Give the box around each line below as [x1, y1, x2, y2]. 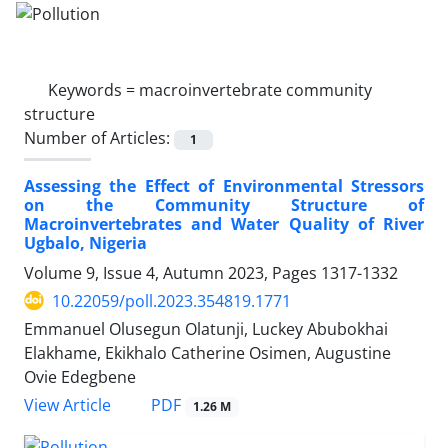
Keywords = [48, 78, 139, 101]
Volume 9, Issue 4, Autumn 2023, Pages [24, 261, 321, 284]
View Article [24, 394, 111, 416]
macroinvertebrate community [139, 78, 372, 101]
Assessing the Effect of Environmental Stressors [24, 174, 424, 197]
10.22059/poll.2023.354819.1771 [52, 289, 291, 312]
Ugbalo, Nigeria [24, 231, 147, 254]
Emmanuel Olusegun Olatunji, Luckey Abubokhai [24, 317, 388, 340]
